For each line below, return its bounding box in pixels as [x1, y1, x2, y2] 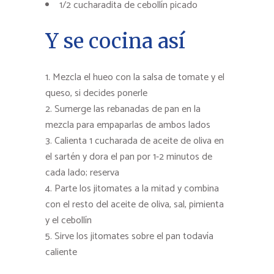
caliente [45, 244, 77, 261]
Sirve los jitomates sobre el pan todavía [54, 228, 213, 245]
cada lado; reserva [45, 165, 119, 182]
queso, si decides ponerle [45, 85, 147, 102]
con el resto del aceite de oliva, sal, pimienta [45, 196, 224, 213]
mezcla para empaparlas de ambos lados [45, 117, 210, 134]
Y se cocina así [45, 29, 185, 54]
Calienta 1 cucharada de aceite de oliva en [54, 133, 224, 150]
